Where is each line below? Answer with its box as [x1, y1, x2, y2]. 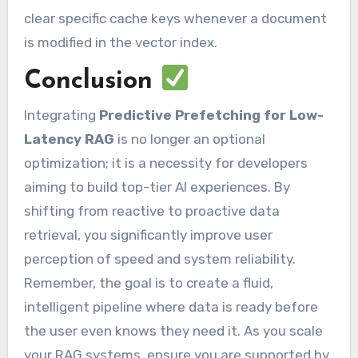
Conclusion [23, 68, 161, 94]
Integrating [23, 107, 99, 124]
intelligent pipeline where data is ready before [23, 299, 318, 316]
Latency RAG [23, 131, 114, 148]
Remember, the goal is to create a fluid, [23, 275, 273, 292]
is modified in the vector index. [23, 34, 217, 51]
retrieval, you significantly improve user [23, 227, 272, 244]
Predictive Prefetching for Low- [98, 107, 324, 124]
